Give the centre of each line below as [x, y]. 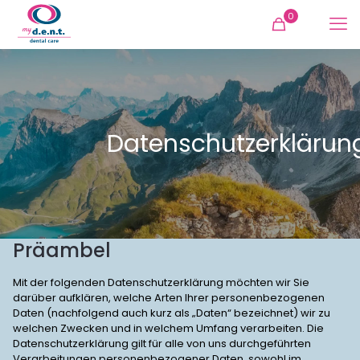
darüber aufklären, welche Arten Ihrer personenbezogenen [169, 298]
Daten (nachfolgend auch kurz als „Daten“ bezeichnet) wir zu [172, 313]
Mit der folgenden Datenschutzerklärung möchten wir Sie [161, 282]
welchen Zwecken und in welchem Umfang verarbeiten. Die [168, 328]
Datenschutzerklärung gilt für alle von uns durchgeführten [162, 344]
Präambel [62, 250]
